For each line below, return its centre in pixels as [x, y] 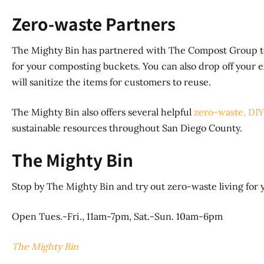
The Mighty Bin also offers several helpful [103, 112]
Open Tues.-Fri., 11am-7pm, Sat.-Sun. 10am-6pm [117, 217]
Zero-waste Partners [94, 24]
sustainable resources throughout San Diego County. [127, 128]
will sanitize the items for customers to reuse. [111, 82]
